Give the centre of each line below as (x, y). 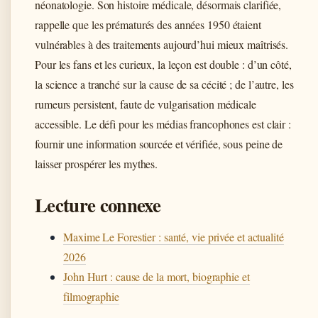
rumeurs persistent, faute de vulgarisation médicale (146, 104)
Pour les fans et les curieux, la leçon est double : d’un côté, (163, 65)
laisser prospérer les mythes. (97, 164)
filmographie (91, 297)
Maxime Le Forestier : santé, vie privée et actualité (174, 237)
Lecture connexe (98, 205)
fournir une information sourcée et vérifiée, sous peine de (159, 144)
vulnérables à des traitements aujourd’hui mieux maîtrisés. (162, 45)
